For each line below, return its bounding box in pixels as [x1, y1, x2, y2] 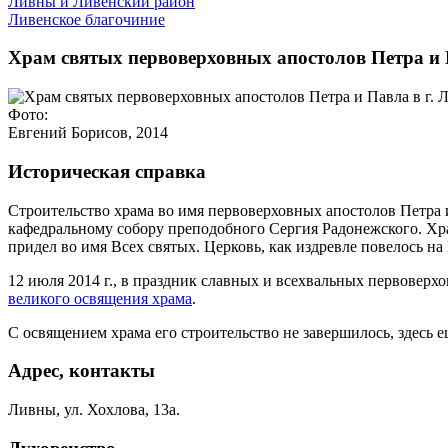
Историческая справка [8, 160, 206, 182]
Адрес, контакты [8, 360, 155, 382]
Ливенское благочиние [8, 10, 165, 28]
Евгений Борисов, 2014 [8, 124, 168, 142]
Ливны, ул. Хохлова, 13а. [8, 401, 180, 418]
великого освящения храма [8, 289, 192, 307]
